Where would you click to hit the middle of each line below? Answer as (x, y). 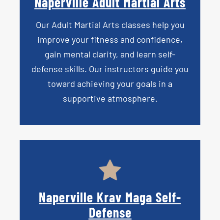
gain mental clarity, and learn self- (110, 54)
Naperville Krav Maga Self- (110, 197)
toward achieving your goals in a (110, 84)
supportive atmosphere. (110, 98)
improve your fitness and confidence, (110, 40)
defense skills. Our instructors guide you (110, 69)
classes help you (152, 25)
